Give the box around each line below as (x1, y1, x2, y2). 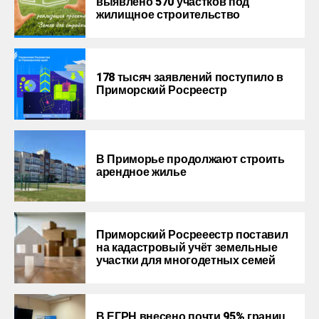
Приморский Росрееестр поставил (96, 226, 288, 244)
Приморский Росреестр (96, 81, 227, 99)
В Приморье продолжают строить (96, 150, 285, 168)
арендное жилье (96, 163, 187, 181)
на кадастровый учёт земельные (96, 239, 278, 256)
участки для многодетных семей (96, 251, 276, 269)
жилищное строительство (96, 6, 240, 23)
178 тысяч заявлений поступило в (96, 68, 284, 86)
